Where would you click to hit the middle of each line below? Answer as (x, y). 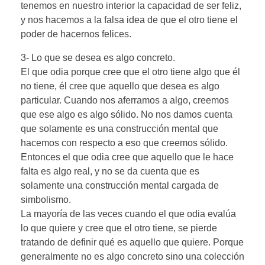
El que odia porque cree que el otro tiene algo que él (130, 72)
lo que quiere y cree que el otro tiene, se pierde (119, 228)
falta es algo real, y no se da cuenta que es (110, 171)
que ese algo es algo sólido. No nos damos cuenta (127, 114)
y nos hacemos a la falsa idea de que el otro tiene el (129, 20)
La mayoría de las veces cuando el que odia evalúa (128, 214)
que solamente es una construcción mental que (119, 128)
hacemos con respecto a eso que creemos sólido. (124, 143)
